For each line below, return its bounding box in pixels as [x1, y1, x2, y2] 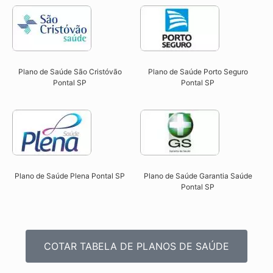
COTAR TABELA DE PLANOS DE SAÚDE [44, 240, 229, 253]
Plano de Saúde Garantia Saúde [143, 171, 252, 180]
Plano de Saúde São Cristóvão [18, 67, 122, 77]
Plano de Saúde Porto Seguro [147, 67, 248, 77]
